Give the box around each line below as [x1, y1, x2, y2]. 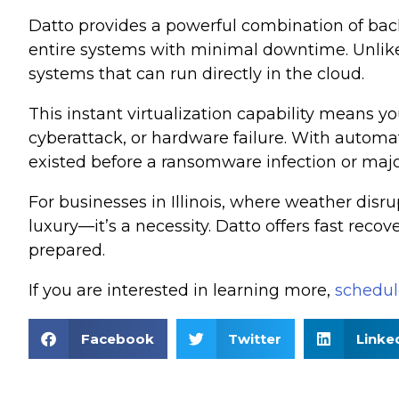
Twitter [228, 330, 281, 347]
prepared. [28, 240, 105, 260]
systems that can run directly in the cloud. [28, 63, 364, 84]
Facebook [80, 330, 154, 347]
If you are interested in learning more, [28, 280, 335, 300]
